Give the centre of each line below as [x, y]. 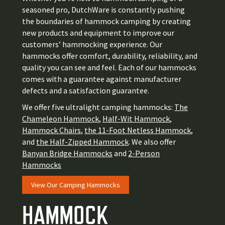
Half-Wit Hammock [136, 119]
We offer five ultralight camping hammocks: [98, 107]
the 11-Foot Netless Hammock [138, 130]
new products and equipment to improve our [98, 33]
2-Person [144, 153]
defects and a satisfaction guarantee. [86, 91]
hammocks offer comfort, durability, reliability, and [110, 56]
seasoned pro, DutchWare [67, 10]
